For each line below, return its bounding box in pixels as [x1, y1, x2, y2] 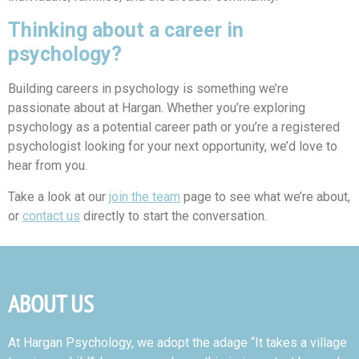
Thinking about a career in [8, 18, 244, 42]
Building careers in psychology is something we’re [8, 80, 288, 96]
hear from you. [8, 157, 87, 173]
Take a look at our [8, 188, 109, 204]
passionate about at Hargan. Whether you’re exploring [8, 99, 305, 115]
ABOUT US [8, 287, 94, 319]
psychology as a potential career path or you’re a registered [8, 119, 340, 135]
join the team [109, 188, 180, 204]
